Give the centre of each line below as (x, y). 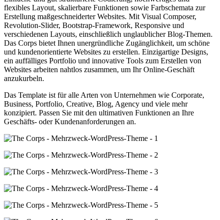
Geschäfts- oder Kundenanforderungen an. (70, 121)
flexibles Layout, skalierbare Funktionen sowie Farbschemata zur (105, 7)
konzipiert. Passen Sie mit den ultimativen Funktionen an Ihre (99, 112)
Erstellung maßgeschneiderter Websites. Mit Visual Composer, (100, 16)
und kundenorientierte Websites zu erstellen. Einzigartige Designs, (106, 52)
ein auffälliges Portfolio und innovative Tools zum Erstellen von (103, 60)
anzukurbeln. (24, 78)
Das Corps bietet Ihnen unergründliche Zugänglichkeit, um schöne (107, 43)
